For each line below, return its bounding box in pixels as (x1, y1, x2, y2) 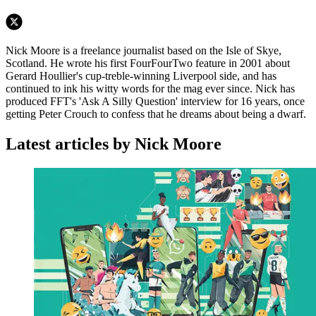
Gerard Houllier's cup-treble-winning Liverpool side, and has (6, 70, 276, 83)
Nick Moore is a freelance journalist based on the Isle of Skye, (6, 44, 281, 57)
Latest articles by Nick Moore (6, 135, 221, 154)
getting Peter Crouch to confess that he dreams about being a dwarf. (6, 108, 306, 121)
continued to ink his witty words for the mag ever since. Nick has (6, 83, 295, 95)
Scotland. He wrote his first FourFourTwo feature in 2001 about (6, 57, 290, 70)
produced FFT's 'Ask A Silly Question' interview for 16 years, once (6, 95, 305, 108)
